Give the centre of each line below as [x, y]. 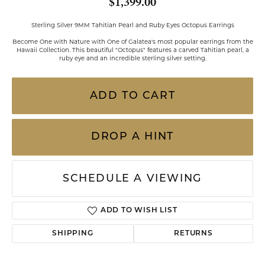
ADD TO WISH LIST [139, 211]
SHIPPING [73, 234]
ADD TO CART [132, 96]
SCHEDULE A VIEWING [132, 179]
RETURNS [193, 234]
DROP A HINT [132, 137]
